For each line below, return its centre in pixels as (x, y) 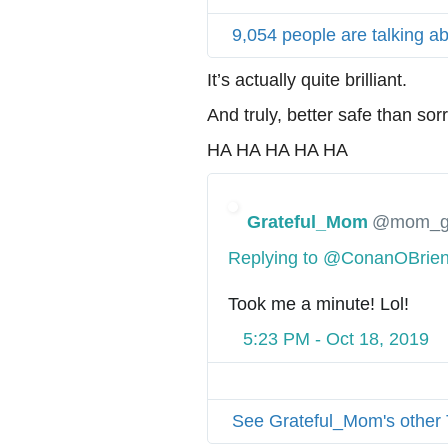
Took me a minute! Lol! (318, 304)
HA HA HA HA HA (277, 150)
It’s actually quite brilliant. (307, 80)
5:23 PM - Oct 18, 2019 (336, 339)
